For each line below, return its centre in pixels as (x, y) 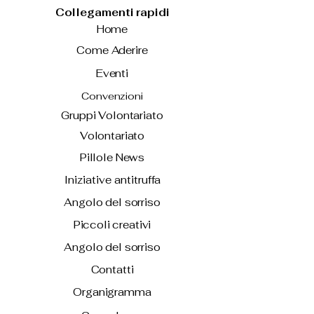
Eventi (112, 73)
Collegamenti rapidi (112, 12)
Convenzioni (112, 96)
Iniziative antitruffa (112, 180)
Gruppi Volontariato (112, 115)
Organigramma (112, 292)
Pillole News (112, 157)
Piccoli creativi (112, 225)
